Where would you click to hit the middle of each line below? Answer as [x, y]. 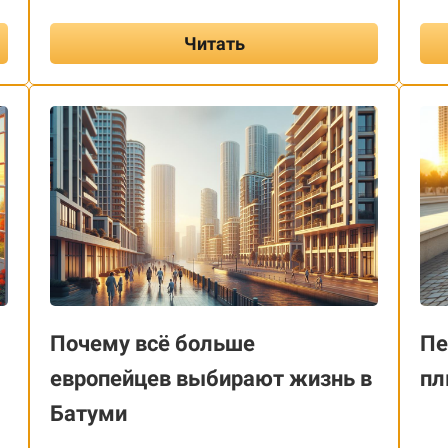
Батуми [88, 413]
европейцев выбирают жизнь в [211, 378]
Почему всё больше [152, 343]
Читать [214, 43]
